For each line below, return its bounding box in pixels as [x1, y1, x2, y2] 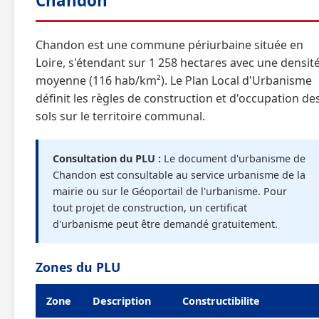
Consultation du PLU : [53, 152, 161, 165]
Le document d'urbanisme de [161, 152, 305, 165]
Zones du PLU [36, 258, 120, 276]
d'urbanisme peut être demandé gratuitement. [53, 217, 278, 231]
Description [93, 294, 151, 308]
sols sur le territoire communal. [36, 108, 205, 124]
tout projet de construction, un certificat [53, 201, 247, 214]
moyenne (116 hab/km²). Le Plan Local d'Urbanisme [36, 73, 312, 88]
